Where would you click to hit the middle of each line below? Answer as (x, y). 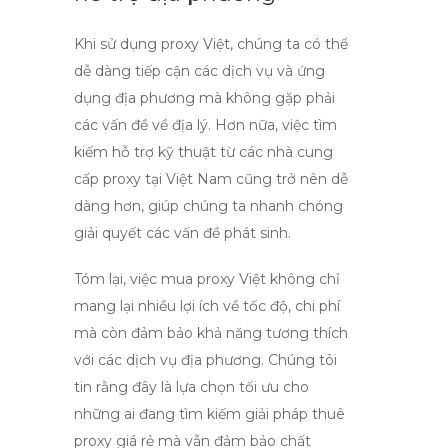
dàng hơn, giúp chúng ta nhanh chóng (208, 206)
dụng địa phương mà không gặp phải (204, 98)
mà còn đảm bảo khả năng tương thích (211, 333)
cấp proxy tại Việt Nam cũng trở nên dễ (211, 179)
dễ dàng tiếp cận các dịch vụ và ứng (199, 71)
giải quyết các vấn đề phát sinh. (182, 233)
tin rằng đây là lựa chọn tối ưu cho (191, 387)
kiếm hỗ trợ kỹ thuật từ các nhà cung (203, 152)
